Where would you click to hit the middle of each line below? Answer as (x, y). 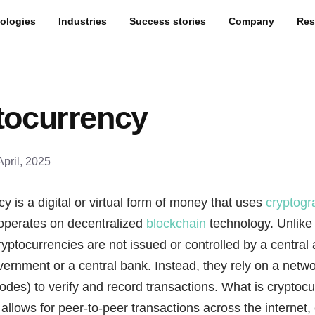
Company (251, 21)
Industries (83, 21)
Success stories (168, 21)
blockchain (176, 224)
